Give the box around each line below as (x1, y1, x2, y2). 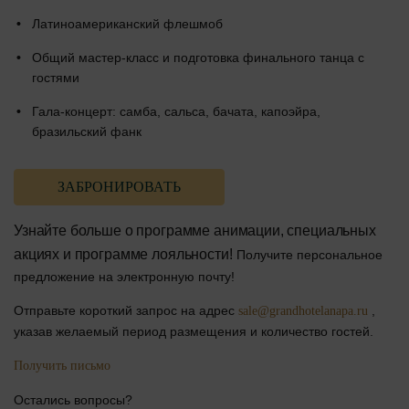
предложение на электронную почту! (14, 268, 235, 284)
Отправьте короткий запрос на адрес (14, 302, 238, 318)
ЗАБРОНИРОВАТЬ (58, 178, 181, 194)
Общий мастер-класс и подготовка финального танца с (32, 49, 364, 65)
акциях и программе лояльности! (14, 246, 233, 262)
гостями (32, 69, 79, 85)
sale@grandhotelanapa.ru (238, 303, 368, 318)
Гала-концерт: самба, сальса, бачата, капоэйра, (32, 103, 320, 119)
